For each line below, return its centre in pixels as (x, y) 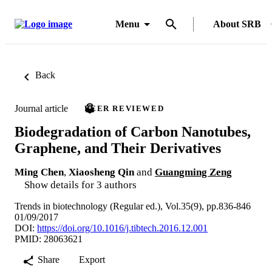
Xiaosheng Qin (101, 172)
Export (92, 259)
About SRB (237, 24)
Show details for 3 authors (80, 185)
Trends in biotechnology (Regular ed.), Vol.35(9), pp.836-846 (133, 206)
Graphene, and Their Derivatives (118, 148)
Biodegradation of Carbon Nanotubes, (133, 131)
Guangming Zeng (193, 172)
